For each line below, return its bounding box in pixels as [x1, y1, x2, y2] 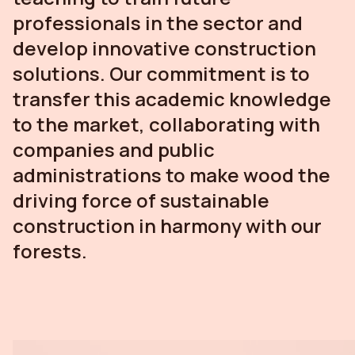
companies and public [13, 136, 215, 163]
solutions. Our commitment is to [13, 60, 310, 87]
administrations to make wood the [13, 162, 330, 189]
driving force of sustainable [13, 187, 269, 214]
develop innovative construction [13, 35, 316, 62]
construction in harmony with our [13, 212, 322, 239]
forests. [13, 238, 87, 265]
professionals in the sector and [13, 10, 303, 36]
